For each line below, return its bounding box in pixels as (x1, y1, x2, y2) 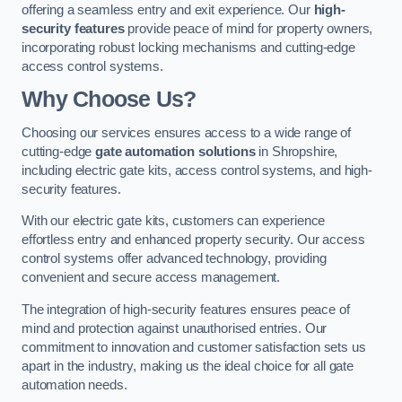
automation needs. (22, 377, 127, 392)
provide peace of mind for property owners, (124, 21, 373, 36)
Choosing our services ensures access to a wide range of (22, 125, 352, 140)
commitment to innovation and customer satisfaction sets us (22, 339, 366, 354)
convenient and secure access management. (22, 270, 281, 285)
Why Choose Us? (22, 87, 197, 112)
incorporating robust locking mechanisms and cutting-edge (22, 39, 355, 55)
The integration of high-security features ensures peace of (22, 301, 350, 317)
